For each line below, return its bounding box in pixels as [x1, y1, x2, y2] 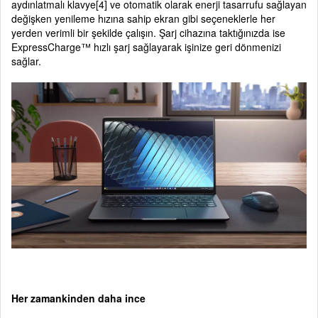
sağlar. [11, 54, 41, 69]
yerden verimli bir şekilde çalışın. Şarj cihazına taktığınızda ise [11, 26, 285, 40]
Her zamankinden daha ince [11, 291, 146, 306]
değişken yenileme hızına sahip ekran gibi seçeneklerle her [11, 11, 275, 26]
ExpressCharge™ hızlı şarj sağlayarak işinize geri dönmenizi [11, 40, 281, 55]
